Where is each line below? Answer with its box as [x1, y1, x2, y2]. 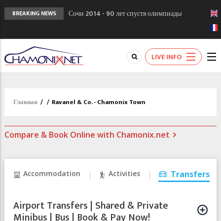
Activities [109, 169, 140, 178]
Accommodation [23, 169, 80, 178]
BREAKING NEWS [12, 8, 56, 18]
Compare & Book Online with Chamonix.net [4, 129, 170, 140]
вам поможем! [69, 55, 110, 67]
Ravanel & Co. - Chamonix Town [52, 97, 146, 108]
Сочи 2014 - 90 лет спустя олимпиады [69, 8, 182, 19]
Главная [13, 97, 37, 108]
